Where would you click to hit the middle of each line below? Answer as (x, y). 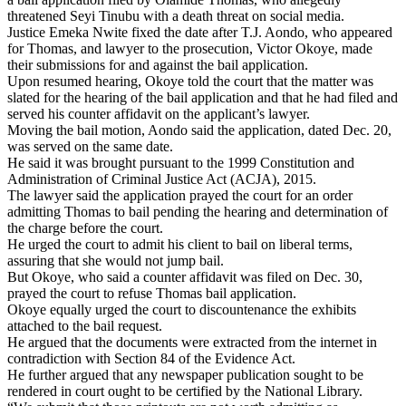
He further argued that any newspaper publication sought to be (185, 374)
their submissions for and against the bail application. (158, 64)
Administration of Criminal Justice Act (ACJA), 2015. (162, 179)
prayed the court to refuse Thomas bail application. (152, 293)
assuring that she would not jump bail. (116, 260)
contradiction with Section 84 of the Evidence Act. (151, 358)
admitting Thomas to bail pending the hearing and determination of (198, 211)
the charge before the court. (85, 227)
